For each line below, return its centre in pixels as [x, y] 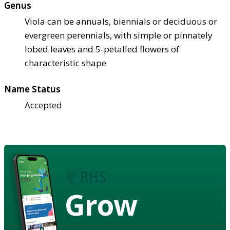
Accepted [43, 105]
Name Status [32, 89]
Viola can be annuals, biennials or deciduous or [121, 21]
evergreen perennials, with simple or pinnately [119, 35]
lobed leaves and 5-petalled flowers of [102, 49]
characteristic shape [65, 63]
